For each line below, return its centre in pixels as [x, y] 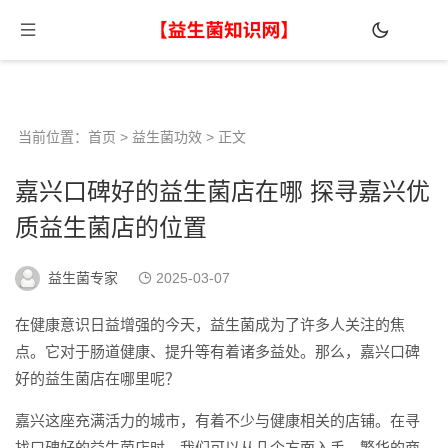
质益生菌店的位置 [111, 227]
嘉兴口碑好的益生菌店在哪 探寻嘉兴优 [222, 191]
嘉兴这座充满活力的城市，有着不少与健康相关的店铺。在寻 [217, 420]
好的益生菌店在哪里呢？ [97, 378]
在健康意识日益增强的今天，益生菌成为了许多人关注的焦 [210, 324]
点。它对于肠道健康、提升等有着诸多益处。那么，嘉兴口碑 [217, 351]
